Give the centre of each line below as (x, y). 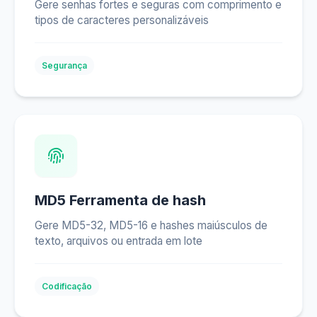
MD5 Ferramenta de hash (120, 200)
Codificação (67, 286)
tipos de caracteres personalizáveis (122, 20)
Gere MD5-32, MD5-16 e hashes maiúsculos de (151, 225)
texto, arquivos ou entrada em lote (119, 241)
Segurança (64, 65)
